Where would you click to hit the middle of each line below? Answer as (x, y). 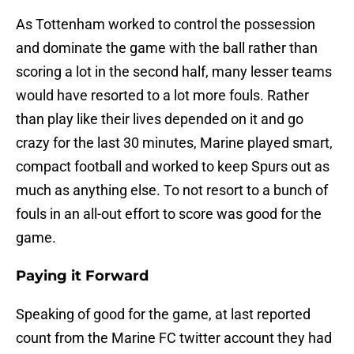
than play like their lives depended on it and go (160, 119)
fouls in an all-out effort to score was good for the (169, 214)
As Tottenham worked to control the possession (166, 24)
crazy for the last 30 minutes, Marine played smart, (174, 143)
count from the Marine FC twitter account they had (174, 338)
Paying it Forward (82, 276)
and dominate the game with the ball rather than (167, 48)
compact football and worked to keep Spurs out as (173, 167)
